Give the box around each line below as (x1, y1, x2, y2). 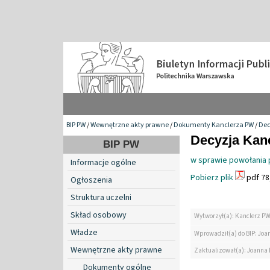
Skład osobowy (71, 209, 127, 221)
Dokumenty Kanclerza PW (174, 119, 254, 130)
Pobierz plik (190, 171, 233, 184)
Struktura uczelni (71, 191, 131, 204)
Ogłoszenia (71, 174, 112, 186)
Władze (71, 226, 98, 239)
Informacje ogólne (71, 156, 136, 169)
